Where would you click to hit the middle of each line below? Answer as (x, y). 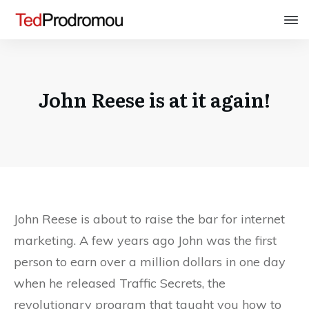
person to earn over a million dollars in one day (150, 262)
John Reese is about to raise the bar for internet (149, 219)
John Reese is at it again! (154, 99)
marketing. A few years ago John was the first (145, 241)
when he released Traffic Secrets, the (120, 283)
